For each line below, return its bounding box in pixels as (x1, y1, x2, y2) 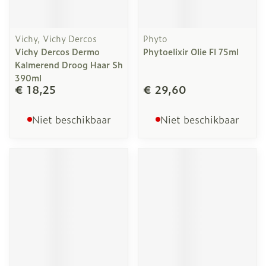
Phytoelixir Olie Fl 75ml (143, 45, 239, 58)
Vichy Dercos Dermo (15, 45, 100, 58)
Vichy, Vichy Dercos (15, 32, 97, 45)
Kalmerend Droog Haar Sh (15, 58, 123, 71)
